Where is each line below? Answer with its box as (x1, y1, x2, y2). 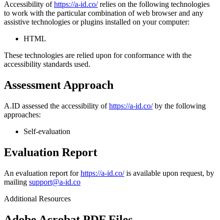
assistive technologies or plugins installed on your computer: (4, 18, 190, 27)
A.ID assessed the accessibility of (4, 102, 109, 110)
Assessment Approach (4, 79, 113, 92)
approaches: (4, 110, 41, 119)
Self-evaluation (24, 127, 70, 136)
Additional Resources (4, 194, 71, 203)
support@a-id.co (29, 177, 81, 186)
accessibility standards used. (4, 60, 90, 69)
